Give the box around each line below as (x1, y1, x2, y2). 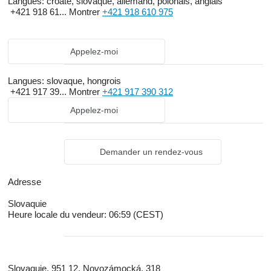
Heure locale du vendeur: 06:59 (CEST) (8, 209, 163, 220)
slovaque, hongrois (44, 76, 121, 86)
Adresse (8, 177, 41, 187)
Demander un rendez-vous (99, 147, 203, 157)
